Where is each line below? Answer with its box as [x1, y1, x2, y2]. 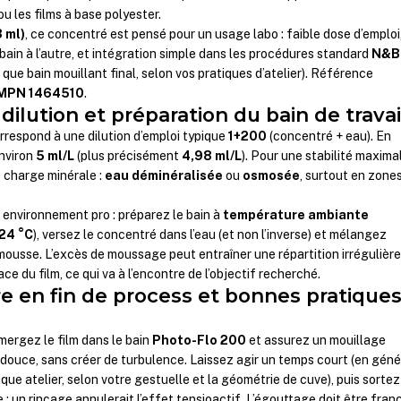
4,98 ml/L [182, 149, 243, 164]
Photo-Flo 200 [152, 333, 247, 348]
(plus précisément [74, 149, 183, 164]
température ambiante [223, 208, 370, 223]
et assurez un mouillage [246, 333, 387, 348]
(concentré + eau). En [267, 129, 392, 144]
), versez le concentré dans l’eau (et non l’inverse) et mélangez [33, 227, 388, 243]
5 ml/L [36, 149, 75, 164]
